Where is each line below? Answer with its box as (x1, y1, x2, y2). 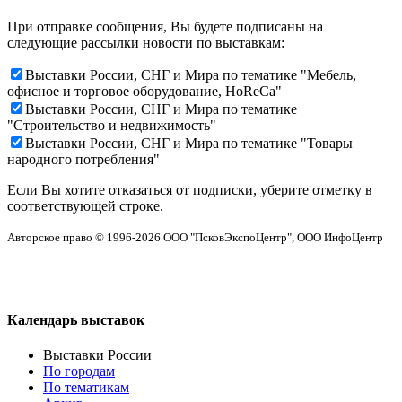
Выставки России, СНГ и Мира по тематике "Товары (25, 135, 353, 151)
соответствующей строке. (7, 197, 163, 214)
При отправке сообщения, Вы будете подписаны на (7, 18, 323, 34)
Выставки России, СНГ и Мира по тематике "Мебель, (25, 66, 356, 83)
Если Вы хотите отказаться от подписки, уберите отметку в (7, 181, 372, 197)
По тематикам (43, 380, 129, 396)
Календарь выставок (7, 312, 144, 328)
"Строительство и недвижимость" (7, 117, 216, 133)
